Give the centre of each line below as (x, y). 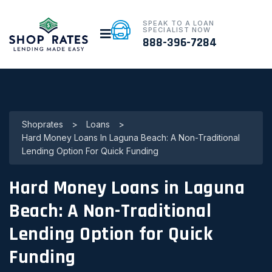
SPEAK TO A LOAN (179, 23)
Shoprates (42, 124)
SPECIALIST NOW (177, 29)
